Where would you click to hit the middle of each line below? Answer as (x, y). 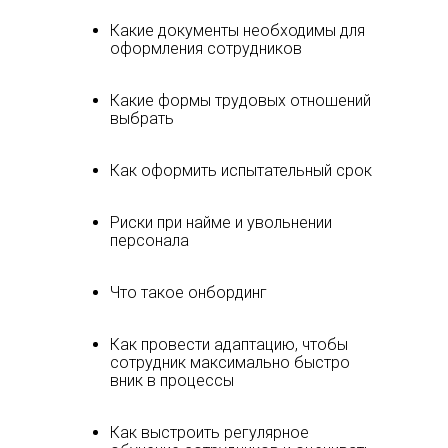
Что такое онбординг (188, 292)
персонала (149, 240)
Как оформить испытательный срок (241, 170)
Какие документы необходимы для (237, 30)
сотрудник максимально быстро (230, 362)
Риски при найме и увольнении (221, 222)
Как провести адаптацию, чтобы (229, 344)
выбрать (142, 118)
